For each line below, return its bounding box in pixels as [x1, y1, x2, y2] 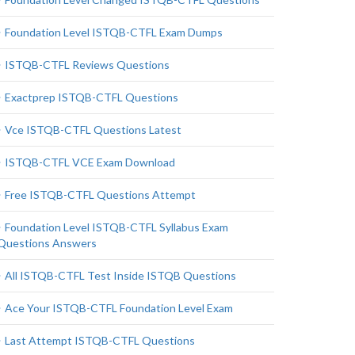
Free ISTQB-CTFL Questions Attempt [5, 188, 196, 201]
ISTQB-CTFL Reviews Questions [5, 58, 170, 71]
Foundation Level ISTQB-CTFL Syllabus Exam [5, 220, 228, 234]
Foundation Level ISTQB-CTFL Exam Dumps [5, 25, 223, 39]
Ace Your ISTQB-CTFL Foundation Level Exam [5, 301, 233, 315]
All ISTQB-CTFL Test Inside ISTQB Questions [5, 269, 236, 282]
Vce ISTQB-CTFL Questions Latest [5, 123, 181, 136]
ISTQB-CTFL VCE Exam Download [5, 155, 175, 169]
